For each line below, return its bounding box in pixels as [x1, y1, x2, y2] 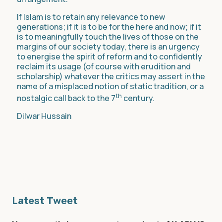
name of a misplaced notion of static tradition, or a [17, 81, 204, 92]
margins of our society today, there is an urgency [17, 41, 200, 53]
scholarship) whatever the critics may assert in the [17, 71, 205, 82]
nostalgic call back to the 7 [17, 93, 115, 104]
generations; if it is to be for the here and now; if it [17, 21, 201, 33]
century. [122, 93, 155, 104]
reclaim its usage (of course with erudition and [17, 61, 191, 72]
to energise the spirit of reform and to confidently [17, 51, 202, 62]
